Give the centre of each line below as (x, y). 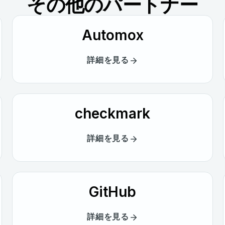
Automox (113, 35)
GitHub (113, 192)
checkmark (113, 113)
